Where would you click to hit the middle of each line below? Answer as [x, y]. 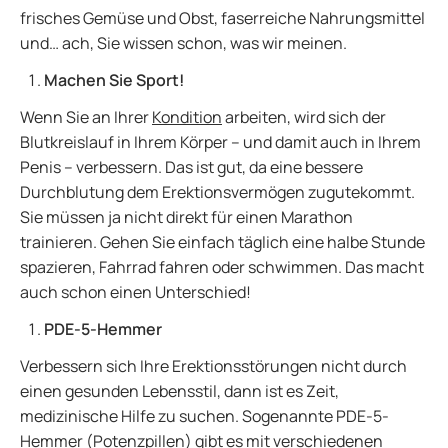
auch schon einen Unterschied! [135, 292]
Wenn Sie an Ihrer [86, 117]
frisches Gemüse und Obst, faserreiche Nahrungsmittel [222, 18]
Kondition [187, 117]
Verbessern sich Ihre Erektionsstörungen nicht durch [213, 366]
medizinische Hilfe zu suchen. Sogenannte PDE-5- [204, 416]
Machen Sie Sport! [114, 80]
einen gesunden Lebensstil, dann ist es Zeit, [179, 391]
